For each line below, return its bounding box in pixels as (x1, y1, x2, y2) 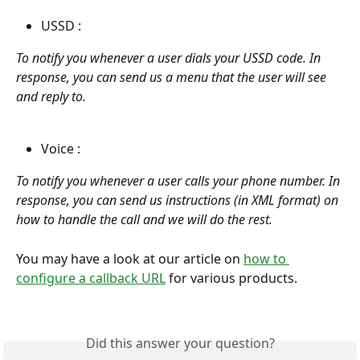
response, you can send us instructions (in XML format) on (16, 191, 342, 210)
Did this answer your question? (85, 333, 275, 352)
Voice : (41, 139, 84, 157)
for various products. (166, 268, 304, 287)
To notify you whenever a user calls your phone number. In (16, 172, 343, 190)
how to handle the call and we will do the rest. (16, 211, 272, 229)
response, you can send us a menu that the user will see (16, 68, 329, 87)
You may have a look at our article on (16, 249, 243, 268)
